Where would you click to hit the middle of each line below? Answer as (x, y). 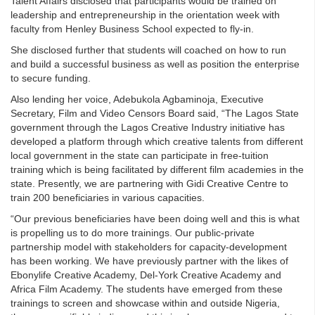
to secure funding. (51, 78)
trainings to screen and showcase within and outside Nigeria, (145, 303)
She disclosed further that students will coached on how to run (148, 50)
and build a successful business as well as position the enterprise (155, 64)
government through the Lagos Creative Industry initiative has (148, 127)
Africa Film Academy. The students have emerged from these (147, 289)
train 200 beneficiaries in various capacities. (108, 197)
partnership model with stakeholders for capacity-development (149, 246)
